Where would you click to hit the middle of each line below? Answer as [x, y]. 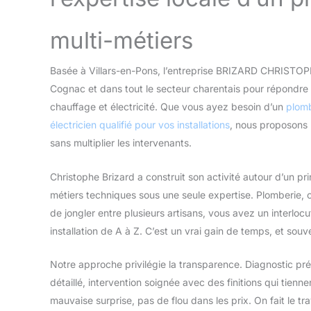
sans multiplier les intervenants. [121, 143]
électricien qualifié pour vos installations [140, 125]
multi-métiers [121, 41]
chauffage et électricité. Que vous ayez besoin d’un [168, 107]
